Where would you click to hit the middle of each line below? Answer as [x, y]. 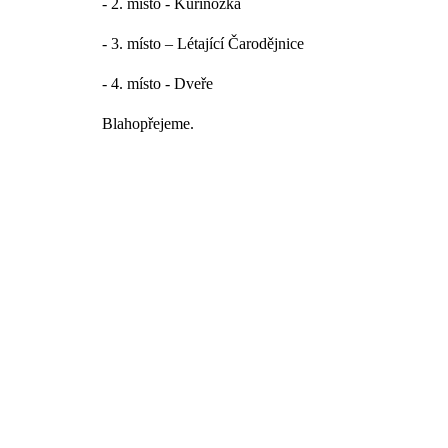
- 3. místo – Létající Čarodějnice [203, 43]
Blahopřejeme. [148, 123]
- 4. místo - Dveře [157, 83]
